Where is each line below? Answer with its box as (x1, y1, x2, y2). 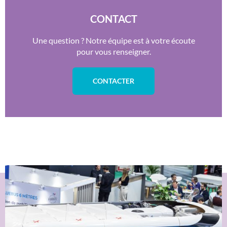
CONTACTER (93, 77, 134, 86)
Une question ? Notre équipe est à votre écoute (32, 35, 195, 46)
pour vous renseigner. (76, 47, 151, 57)
